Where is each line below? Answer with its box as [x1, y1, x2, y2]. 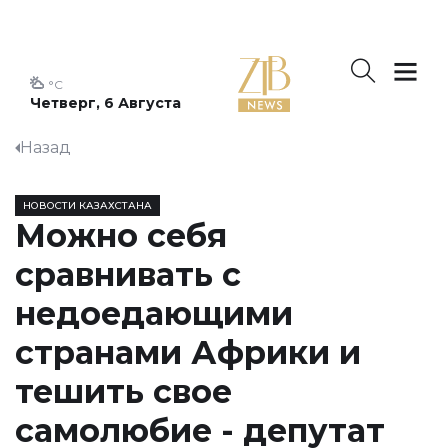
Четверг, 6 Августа [30, 94, 181, 112]
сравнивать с [15, 255, 241, 294]
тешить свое [15, 372, 232, 411]
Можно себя [15, 216, 227, 255]
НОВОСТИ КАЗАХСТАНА [23, 199, 152, 212]
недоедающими [15, 294, 293, 333]
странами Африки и [15, 333, 361, 372]
